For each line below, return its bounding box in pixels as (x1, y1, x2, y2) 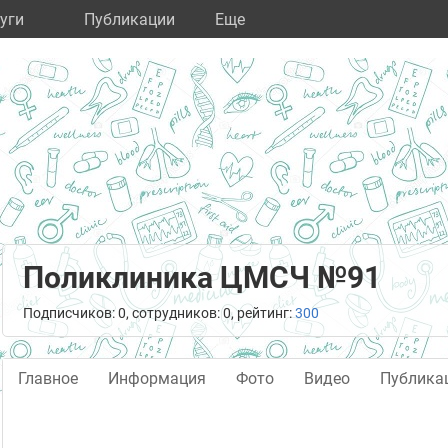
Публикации (84, 10, 175, 29)
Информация (108, 369, 206, 388)
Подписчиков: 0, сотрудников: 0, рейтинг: (23, 305, 295, 321)
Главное (18, 369, 78, 388)
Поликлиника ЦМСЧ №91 (23, 260, 381, 295)
